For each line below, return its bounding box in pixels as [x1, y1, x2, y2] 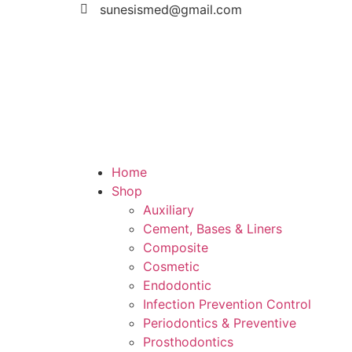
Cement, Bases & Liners [143, 221, 282, 236]
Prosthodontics [143, 334, 233, 350]
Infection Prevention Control [143, 296, 311, 312]
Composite [143, 240, 208, 255]
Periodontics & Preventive [143, 315, 296, 331]
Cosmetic [143, 258, 200, 274]
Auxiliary [143, 202, 194, 218]
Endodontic [143, 277, 211, 293]
